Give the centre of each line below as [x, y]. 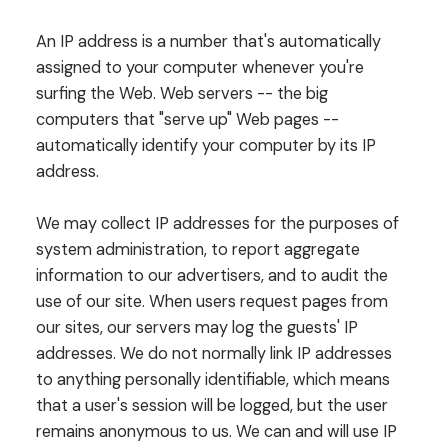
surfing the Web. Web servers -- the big [181, 93]
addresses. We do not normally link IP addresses [213, 353]
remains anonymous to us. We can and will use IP [216, 431]
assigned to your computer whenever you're [199, 67]
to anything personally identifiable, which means [212, 379]
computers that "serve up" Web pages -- [187, 119]
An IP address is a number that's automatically [208, 41]
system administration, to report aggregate [197, 249]
